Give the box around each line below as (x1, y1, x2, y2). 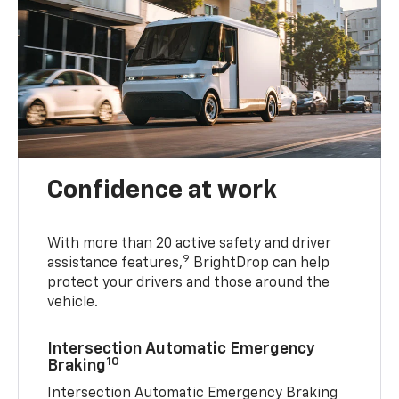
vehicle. (47, 296, 99, 311)
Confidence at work (47, 178, 278, 204)
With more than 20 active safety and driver (47, 237, 332, 252)
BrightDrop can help (190, 256, 330, 272)
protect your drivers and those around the (47, 276, 330, 291)
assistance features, (47, 256, 183, 272)
